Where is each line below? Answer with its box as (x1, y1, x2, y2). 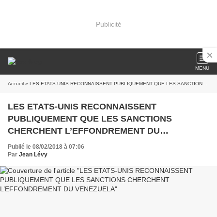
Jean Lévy (19, 151, 47, 158)
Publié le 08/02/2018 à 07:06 (8, 143, 84, 150)
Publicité (95, 20, 122, 28)
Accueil (8, 81, 24, 86)
